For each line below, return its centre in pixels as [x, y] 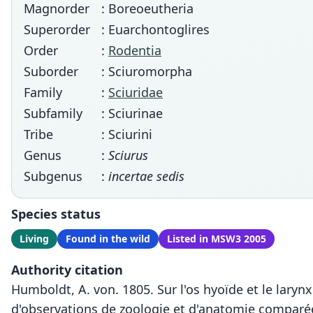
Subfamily [53, 113]
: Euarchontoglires [155, 29]
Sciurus [128, 155]
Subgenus [53, 176]
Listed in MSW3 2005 [217, 239]
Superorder [57, 29]
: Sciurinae [132, 113]
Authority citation [67, 270]
